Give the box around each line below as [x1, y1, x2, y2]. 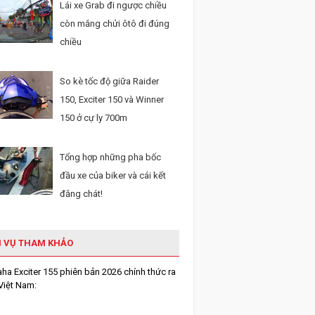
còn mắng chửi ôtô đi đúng [60, 18, 169, 29]
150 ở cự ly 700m [60, 112, 127, 123]
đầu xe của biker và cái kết [60, 170, 166, 181]
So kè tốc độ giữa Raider [60, 76, 159, 86]
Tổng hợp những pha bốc [60, 152, 161, 162]
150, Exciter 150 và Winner [60, 94, 164, 105]
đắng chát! [60, 188, 103, 199]
